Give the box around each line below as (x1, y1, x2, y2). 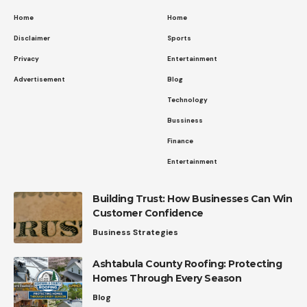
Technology (167, 95, 208, 104)
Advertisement (14, 74, 65, 84)
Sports (167, 33, 191, 42)
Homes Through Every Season (93, 271, 241, 284)
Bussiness (167, 115, 203, 125)
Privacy (14, 53, 39, 63)
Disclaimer (14, 33, 50, 42)
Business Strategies (93, 226, 178, 238)
